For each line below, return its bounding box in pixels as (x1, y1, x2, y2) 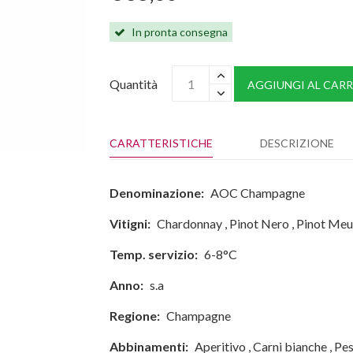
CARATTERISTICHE (110, 136, 213, 150)
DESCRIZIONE (260, 136, 334, 150)
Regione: (110, 308, 160, 323)
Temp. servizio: (110, 247, 198, 262)
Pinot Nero (229, 216, 289, 231)
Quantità (110, 76, 158, 91)
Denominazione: (110, 185, 204, 200)
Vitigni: (110, 216, 150, 231)
